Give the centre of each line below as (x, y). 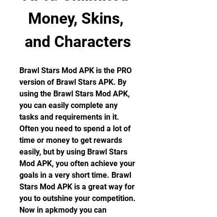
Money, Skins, (76, 18)
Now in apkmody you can (63, 210)
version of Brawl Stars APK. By (73, 82)
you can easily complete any (69, 105)
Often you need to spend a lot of (75, 129)
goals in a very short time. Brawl (75, 175)
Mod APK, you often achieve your (77, 163)
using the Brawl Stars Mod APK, (75, 94)
